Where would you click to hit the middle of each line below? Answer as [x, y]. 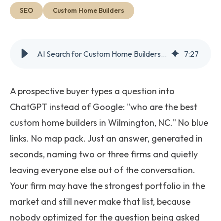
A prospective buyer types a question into [92, 91]
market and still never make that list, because [100, 202]
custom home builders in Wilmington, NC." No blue [109, 123]
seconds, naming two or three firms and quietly [104, 154]
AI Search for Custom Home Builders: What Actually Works [164, 54]
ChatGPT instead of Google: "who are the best [104, 107]
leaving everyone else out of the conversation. [103, 170]
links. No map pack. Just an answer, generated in [106, 138]
